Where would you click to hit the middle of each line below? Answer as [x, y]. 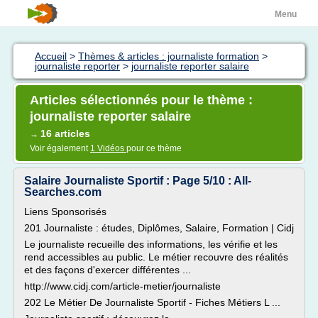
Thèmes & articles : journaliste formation [169, 56]
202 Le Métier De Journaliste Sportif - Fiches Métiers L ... [152, 302]
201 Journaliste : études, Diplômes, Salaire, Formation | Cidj [159, 228]
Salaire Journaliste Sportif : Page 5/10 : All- [138, 181]
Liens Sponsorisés [65, 212]
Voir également [60, 148]
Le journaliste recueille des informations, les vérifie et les [151, 244]
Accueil [51, 56]
